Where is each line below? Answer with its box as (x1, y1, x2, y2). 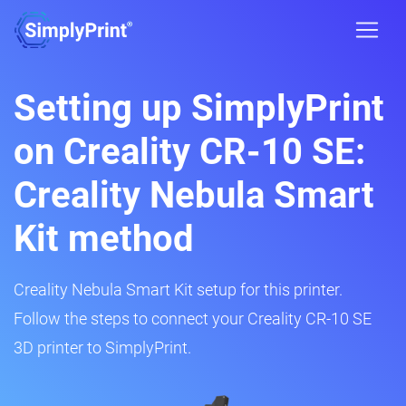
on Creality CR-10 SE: (14, 130, 365, 173)
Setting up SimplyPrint (14, 87, 384, 130)
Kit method (14, 217, 194, 260)
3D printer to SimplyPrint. (14, 338, 191, 357)
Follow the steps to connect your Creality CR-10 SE (14, 309, 372, 328)
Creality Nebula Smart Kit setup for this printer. (14, 280, 343, 299)
